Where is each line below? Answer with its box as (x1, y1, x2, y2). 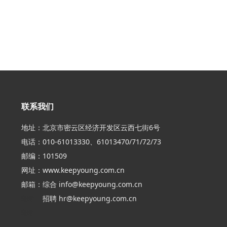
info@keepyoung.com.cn (59, 179, 142, 189)
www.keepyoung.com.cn (43, 165, 125, 175)
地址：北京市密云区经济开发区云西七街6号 (21, 123, 160, 132)
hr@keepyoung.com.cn (59, 194, 137, 203)
